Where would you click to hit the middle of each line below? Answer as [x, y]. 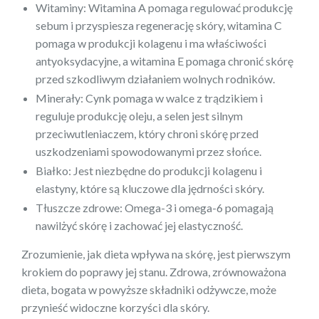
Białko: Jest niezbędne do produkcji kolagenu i [149, 171]
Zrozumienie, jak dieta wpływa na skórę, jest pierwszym [156, 254]
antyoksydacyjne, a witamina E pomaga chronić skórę [164, 61]
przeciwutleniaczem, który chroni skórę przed [147, 134]
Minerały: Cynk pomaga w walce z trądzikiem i [149, 98]
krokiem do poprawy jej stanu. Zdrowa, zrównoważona [154, 272]
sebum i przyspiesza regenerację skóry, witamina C [159, 26]
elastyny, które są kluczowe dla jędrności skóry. [150, 189]
